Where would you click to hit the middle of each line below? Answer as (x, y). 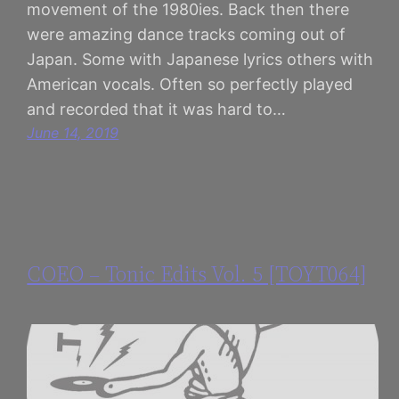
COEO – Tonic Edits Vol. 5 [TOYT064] (197, 274)
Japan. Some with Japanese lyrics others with (200, 60)
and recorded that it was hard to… (157, 110)
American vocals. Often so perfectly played (190, 85)
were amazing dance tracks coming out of (187, 35)
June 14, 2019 (73, 133)
